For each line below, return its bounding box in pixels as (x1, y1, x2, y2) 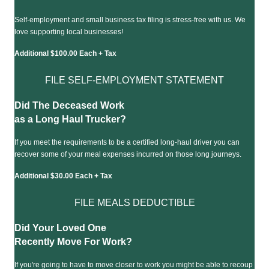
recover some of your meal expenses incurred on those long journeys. (14, 150, 241, 159)
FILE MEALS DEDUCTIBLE (74, 197, 195, 208)
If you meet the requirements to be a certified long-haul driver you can (14, 138, 240, 147)
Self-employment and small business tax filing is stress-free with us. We (14, 15, 246, 24)
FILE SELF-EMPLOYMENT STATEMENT (45, 74, 224, 85)
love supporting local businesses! (14, 27, 123, 36)
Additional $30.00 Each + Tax (14, 171, 112, 180)
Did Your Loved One (14, 222, 106, 233)
